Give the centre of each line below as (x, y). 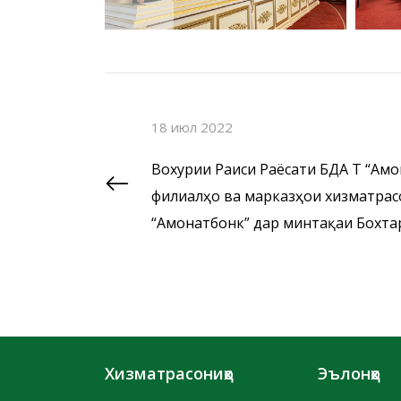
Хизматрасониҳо (169, 373)
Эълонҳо (350, 373)
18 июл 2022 (192, 127)
